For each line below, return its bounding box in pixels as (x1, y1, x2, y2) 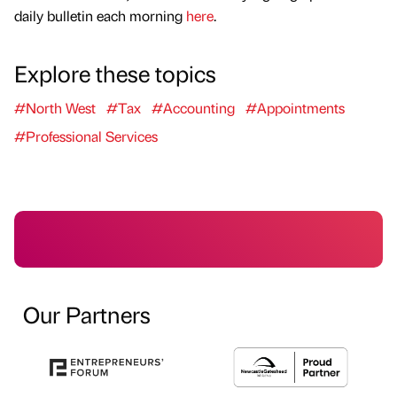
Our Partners (23, 299, 151, 330)
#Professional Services (14, 127, 158, 146)
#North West (14, 98, 96, 118)
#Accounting (152, 98, 235, 118)
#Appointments (245, 98, 345, 118)
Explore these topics (14, 58, 216, 89)
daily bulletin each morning (14, 6, 186, 26)
